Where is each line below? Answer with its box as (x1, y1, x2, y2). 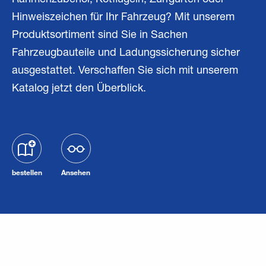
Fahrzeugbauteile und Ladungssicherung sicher (12, 48, 240, 59)
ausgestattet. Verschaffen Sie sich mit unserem (12, 66, 238, 77)
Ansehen (61, 167, 90, 178)
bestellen (12, 167, 42, 178)
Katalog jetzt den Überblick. (12, 84, 146, 95)
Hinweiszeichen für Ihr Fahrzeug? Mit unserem (12, 12, 235, 24)
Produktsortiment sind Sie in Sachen (12, 30, 188, 42)
